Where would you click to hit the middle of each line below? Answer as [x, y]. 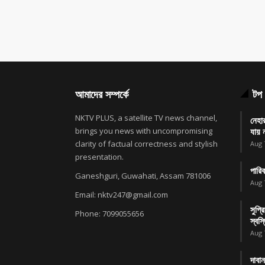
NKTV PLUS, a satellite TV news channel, [146, 118]
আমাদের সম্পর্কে [102, 94]
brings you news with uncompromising [144, 131]
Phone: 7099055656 [109, 214]
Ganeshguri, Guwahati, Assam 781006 [143, 176]
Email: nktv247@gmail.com [122, 195]
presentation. [99, 157]
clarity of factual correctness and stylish [146, 144]
